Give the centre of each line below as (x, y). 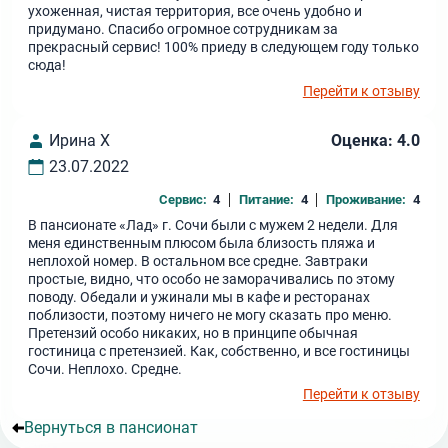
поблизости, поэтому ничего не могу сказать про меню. (210, 315)
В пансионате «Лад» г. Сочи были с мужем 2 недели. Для (213, 225)
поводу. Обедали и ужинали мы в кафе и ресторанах (199, 297)
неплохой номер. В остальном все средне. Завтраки (198, 261)
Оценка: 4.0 (375, 140)
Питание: (267, 200)
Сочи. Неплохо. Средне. (105, 369)
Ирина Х (79, 140)
